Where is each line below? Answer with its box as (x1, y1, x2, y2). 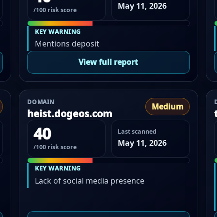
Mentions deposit (35, 38, 100, 49)
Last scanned (117, 127, 156, 136)
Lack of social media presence (35, 175, 145, 186)
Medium (151, 101, 184, 112)
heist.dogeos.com (27, 107, 113, 120)
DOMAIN (27, 97, 55, 106)
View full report (78, 57, 139, 68)
